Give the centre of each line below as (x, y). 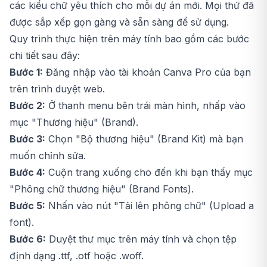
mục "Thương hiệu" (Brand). (74, 122)
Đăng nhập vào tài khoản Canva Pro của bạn (147, 72)
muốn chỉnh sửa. (48, 155)
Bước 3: (27, 139)
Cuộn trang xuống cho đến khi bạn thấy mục (149, 172)
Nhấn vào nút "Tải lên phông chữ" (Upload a (150, 205)
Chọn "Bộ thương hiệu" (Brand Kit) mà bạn (144, 139)
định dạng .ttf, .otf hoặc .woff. (77, 255)
